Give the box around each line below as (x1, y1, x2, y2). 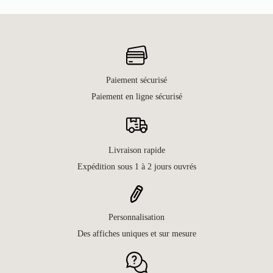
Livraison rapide (108, 145, 165, 155)
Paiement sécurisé (106, 75, 167, 85)
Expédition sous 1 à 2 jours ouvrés (77, 161, 196, 172)
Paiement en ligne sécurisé (91, 91, 182, 102)
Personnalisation (108, 211, 165, 222)
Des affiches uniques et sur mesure (77, 228, 196, 238)
